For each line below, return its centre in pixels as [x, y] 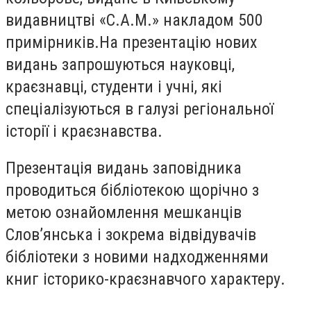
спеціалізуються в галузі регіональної [140, 109]
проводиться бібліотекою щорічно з [132, 191]
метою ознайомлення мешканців [124, 213]
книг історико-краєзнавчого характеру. [145, 279]
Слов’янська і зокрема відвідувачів [131, 235]
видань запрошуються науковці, [120, 64]
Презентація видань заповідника [124, 168]
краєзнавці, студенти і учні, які [114, 86]
